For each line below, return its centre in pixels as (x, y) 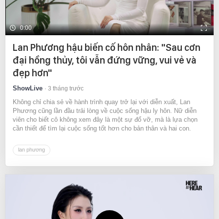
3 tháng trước (66, 89)
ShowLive (28, 88)
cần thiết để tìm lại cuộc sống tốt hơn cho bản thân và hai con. (102, 129)
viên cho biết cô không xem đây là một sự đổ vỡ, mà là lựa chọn (105, 120)
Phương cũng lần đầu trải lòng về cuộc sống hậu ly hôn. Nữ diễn (105, 111)
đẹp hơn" (33, 73)
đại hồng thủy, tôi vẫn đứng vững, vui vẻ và (105, 60)
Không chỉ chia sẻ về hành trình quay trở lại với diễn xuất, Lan (101, 102)
